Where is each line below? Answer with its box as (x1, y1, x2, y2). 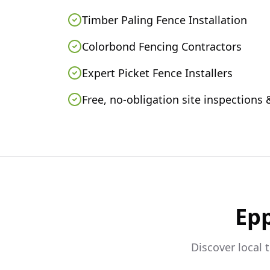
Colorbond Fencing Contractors (82, 39, 242, 54)
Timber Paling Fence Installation (82, 13, 247, 27)
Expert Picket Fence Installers (82, 66, 233, 80)
